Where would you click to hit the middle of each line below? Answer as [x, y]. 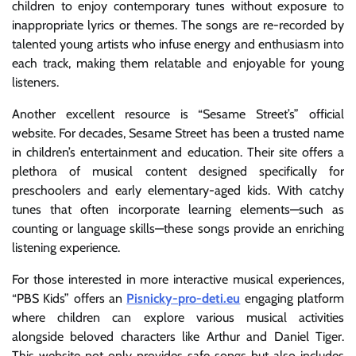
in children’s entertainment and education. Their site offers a [178, 152]
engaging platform [292, 298]
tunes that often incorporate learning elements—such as [178, 209]
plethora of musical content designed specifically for [178, 171]
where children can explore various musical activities [178, 317]
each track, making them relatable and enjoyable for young [178, 63]
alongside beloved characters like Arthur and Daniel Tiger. [178, 336]
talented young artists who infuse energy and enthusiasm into [178, 44]
